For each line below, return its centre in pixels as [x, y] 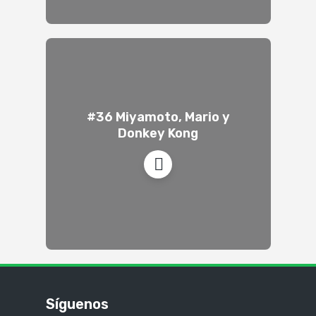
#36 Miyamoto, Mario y [158, 117]
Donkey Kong [158, 133]
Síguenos [77, 304]
